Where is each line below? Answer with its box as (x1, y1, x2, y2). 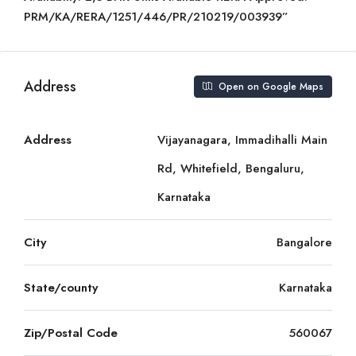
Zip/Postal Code (24, 324, 118, 342)
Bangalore (277, 234, 332, 251)
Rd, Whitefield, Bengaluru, (157, 160, 304, 177)
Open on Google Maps (215, 79, 323, 94)
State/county (24, 279, 98, 296)
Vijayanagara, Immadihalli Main (157, 131, 327, 149)
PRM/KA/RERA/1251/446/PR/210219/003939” (24, 8, 288, 25)
